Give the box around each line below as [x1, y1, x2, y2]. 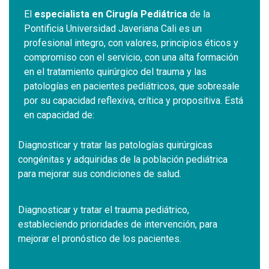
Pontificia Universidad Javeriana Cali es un [24, 23, 202, 35]
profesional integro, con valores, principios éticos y [24, 37, 238, 49]
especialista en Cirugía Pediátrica [34, 8, 187, 20]
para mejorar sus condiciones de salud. [18, 168, 181, 180]
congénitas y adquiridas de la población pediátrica [18, 154, 228, 166]
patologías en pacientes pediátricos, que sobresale [24, 80, 240, 92]
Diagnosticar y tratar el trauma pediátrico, [18, 204, 189, 216]
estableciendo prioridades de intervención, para [18, 219, 217, 231]
